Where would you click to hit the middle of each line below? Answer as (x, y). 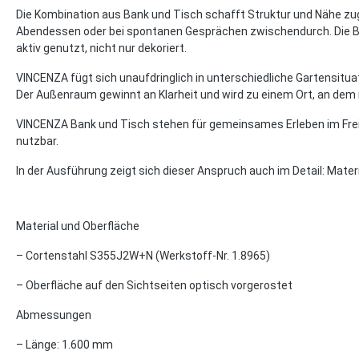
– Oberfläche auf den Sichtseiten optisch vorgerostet (154, 285)
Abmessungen (54, 315)
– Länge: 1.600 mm (65, 344)
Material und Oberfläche (78, 226)
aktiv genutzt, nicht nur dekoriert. (101, 48)
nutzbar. (37, 141)
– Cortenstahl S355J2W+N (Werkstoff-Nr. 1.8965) (143, 255)
